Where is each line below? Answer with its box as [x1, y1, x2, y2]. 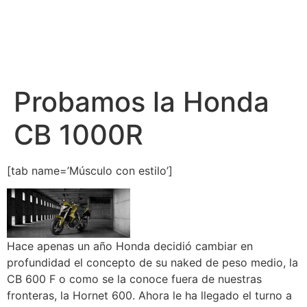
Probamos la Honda [14, 85, 269, 119]
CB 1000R [14, 118, 143, 151]
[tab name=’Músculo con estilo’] [7, 164, 173, 177]
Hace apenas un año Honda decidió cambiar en [7, 238, 253, 253]
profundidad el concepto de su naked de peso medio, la [7, 255, 298, 269]
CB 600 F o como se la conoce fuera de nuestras [7, 271, 262, 286]
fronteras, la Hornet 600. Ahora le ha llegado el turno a [7, 288, 292, 302]
